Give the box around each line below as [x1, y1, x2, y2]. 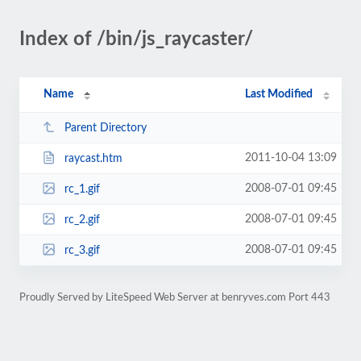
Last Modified [245, 89, 313, 100]
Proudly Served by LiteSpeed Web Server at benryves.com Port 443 [19, 293, 330, 302]
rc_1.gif [64, 183, 100, 195]
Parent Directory [64, 122, 147, 134]
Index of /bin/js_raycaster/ [19, 30, 253, 49]
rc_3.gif [64, 244, 100, 256]
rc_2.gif [64, 214, 100, 226]
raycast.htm [64, 152, 122, 164]
